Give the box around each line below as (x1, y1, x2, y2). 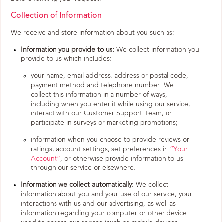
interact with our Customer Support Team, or (31, 110, 172, 117)
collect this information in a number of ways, (31, 91, 167, 98)
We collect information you (114, 46, 199, 53)
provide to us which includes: (21, 55, 111, 62)
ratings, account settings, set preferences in (31, 146, 170, 153)
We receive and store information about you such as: (11, 29, 174, 36)
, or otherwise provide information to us (60, 155, 183, 162)
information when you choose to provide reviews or (31, 136, 189, 143)
